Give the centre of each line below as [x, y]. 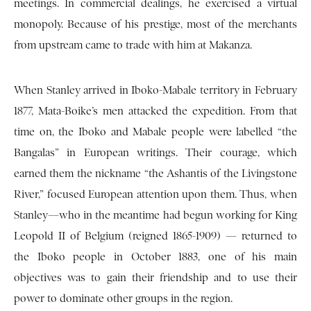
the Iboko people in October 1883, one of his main [155, 257]
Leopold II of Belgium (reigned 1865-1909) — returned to [155, 236]
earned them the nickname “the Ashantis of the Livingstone [155, 174]
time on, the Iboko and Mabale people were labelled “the [155, 132]
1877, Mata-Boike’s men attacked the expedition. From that [155, 111]
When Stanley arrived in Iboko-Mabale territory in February [155, 91]
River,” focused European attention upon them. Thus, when [155, 195]
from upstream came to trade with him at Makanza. [133, 45]
